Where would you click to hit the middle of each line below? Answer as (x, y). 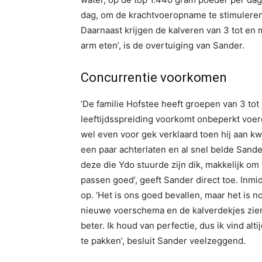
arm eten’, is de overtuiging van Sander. (163, 45)
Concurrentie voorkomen (154, 77)
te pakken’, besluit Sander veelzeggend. (163, 241)
